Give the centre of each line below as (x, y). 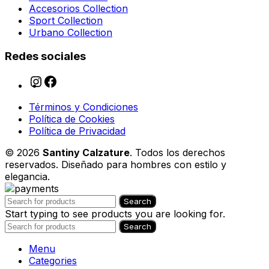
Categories (53, 261)
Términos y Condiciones (83, 107)
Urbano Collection (71, 32)
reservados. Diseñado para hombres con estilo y (116, 165)
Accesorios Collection (78, 8)
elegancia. (27, 177)
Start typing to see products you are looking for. (115, 214)
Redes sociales (45, 56)
